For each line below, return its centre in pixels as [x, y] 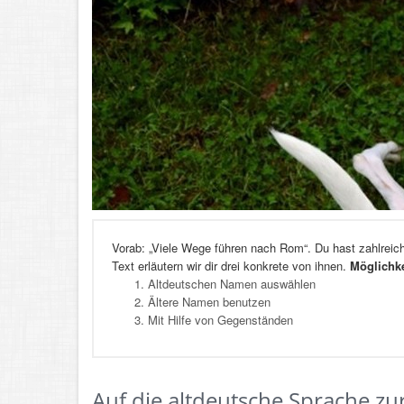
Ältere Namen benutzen [209, 302]
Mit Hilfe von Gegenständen [220, 320]
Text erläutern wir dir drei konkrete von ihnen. [231, 266]
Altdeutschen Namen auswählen [232, 284]
